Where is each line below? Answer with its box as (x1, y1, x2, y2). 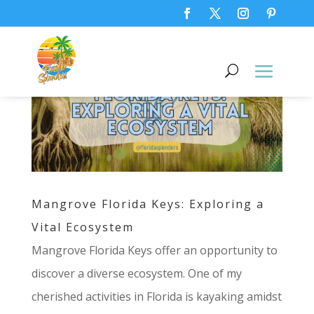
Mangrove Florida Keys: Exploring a (31, 196, 264, 212)
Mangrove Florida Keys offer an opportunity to (31, 243, 278, 259)
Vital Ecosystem (31, 219, 134, 235)
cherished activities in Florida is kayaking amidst (31, 289, 282, 305)
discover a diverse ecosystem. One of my (31, 266, 242, 282)
